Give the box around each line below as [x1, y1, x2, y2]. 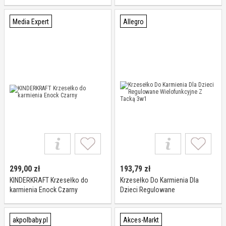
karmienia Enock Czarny [10, 186, 78, 194]
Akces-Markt [123, 216, 159, 224]
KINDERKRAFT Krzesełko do [10, 176, 88, 184]
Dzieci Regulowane [120, 186, 175, 194]
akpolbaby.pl [13, 216, 48, 224]
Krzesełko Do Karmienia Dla [120, 176, 199, 184]
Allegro [123, 18, 144, 26]
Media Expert [13, 18, 49, 26]
